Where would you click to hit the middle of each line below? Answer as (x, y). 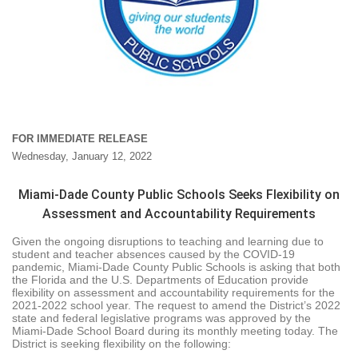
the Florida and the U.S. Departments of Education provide (160, 280)
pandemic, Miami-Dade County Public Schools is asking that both (176, 267)
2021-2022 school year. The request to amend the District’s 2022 (176, 306)
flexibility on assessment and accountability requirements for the (173, 293)
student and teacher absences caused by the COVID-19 (153, 255)
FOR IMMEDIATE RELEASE (80, 139)
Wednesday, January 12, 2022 (82, 157)
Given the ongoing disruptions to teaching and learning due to (168, 242)
